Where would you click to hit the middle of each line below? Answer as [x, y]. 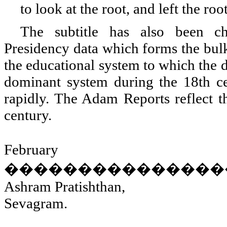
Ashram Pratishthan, [65, 186]
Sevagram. [36, 203]
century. [28, 115]
